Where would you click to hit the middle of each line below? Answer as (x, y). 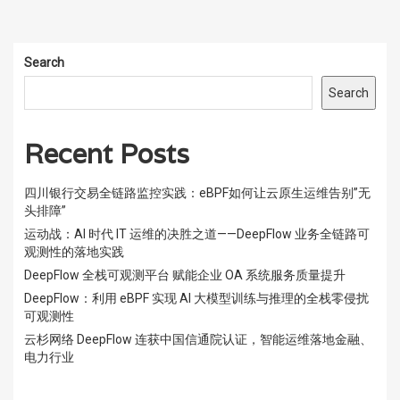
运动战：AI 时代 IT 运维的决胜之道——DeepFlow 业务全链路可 (197, 233)
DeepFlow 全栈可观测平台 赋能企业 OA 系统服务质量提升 (185, 275)
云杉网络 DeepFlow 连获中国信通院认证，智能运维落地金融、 (198, 339)
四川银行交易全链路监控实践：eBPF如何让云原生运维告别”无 (197, 192)
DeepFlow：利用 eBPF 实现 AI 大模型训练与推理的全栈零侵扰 (196, 298)
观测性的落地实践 (74, 251)
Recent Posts (107, 154)
